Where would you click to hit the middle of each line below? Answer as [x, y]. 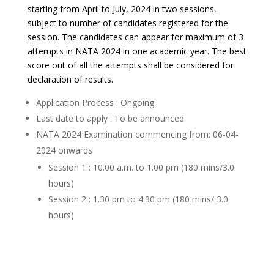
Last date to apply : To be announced [110, 119]
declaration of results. [70, 80]
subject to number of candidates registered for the [128, 23]
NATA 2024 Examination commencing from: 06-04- [137, 135]
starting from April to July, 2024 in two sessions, [122, 9]
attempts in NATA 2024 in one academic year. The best [137, 51]
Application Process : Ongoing [95, 103]
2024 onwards [64, 150]
